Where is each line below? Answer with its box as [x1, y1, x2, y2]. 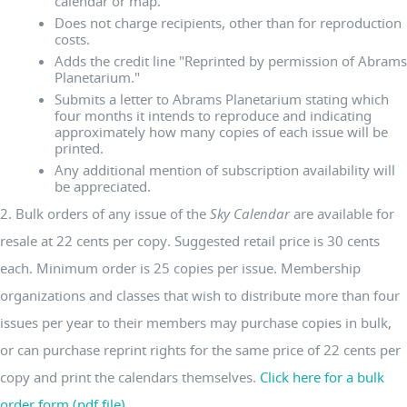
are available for [290, 204, 394, 223]
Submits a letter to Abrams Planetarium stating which [55, 90, 389, 108]
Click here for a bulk [260, 368, 384, 386]
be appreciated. [55, 177, 151, 195]
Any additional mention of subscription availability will [55, 161, 395, 179]
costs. [55, 30, 90, 48]
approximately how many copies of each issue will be [55, 123, 388, 141]
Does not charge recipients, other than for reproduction [55, 14, 402, 32]
